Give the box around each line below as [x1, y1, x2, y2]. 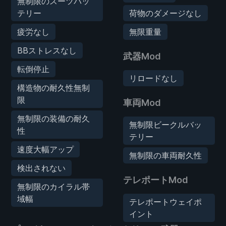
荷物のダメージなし [129, 8, 202, 18]
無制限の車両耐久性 [129, 150, 202, 160]
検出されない [17, 162, 66, 173]
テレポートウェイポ [129, 196, 202, 207]
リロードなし [129, 73, 178, 83]
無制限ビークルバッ [129, 119, 202, 130]
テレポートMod [123, 174, 188, 185]
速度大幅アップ [17, 144, 74, 154]
